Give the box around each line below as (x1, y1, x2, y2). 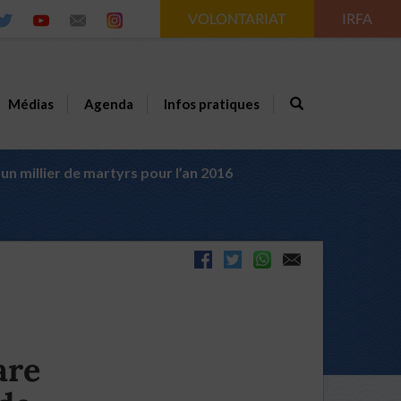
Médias (7, 96, 54, 112)
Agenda (83, 96, 133, 112)
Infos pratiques (163, 96, 260, 112)
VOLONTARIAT (188, 10, 288, 27)
